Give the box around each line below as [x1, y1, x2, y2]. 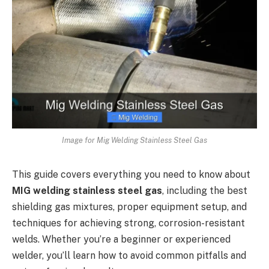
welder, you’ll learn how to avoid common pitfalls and [12, 249, 246, 261]
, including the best [162, 184, 247, 196]
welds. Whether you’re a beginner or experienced [12, 233, 231, 245]
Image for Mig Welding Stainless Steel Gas [62, 135, 207, 145]
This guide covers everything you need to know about [12, 168, 250, 180]
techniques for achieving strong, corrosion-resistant [12, 217, 245, 229]
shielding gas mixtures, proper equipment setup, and [12, 201, 247, 213]
